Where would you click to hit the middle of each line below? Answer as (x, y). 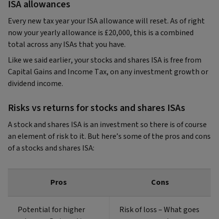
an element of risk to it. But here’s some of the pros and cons (109, 137)
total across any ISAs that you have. (67, 45)
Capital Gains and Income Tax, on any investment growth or (108, 72)
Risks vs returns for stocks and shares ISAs (97, 108)
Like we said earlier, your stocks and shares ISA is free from (105, 60)
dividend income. (35, 84)
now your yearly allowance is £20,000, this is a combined (101, 33)
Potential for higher (51, 210)
